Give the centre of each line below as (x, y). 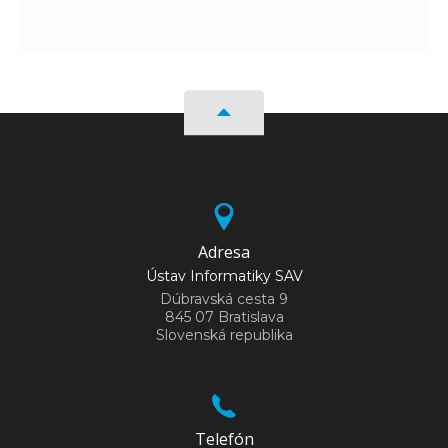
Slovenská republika (224, 334)
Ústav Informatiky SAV (224, 275)
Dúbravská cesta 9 (224, 298)
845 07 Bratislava (224, 316)
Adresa (224, 251)
